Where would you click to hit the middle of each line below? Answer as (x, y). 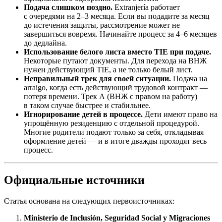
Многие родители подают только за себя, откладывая (114, 132)
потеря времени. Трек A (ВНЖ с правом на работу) (111, 96)
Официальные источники (74, 180)
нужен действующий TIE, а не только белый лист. (108, 69)
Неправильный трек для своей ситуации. (97, 78)
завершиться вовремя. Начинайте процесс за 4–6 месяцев (120, 34)
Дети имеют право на (180, 114)
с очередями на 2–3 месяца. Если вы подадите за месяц (117, 16)
